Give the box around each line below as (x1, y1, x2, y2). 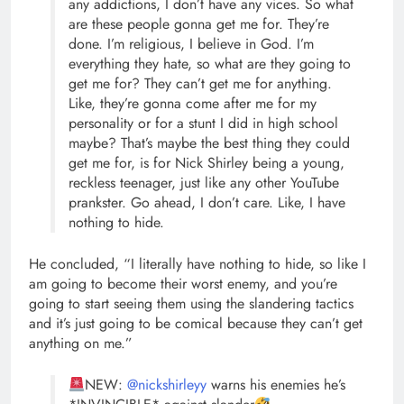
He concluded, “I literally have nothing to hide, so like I (29, 253, 366, 275)
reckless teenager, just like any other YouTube (69, 172, 339, 194)
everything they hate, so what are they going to (69, 53, 351, 75)
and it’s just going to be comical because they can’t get (29, 313, 363, 335)
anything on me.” (29, 333, 133, 354)
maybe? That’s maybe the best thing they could (69, 133, 350, 154)
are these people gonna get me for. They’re (69, 14, 329, 35)
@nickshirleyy (127, 374, 207, 396)
